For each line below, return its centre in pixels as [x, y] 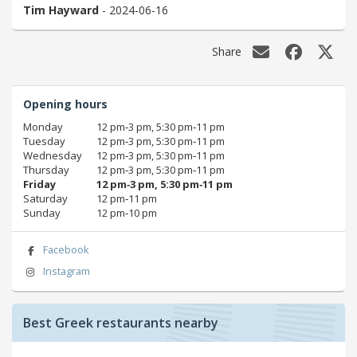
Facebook [65, 250]
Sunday [42, 213]
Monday [43, 127]
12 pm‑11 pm [127, 199]
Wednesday [53, 156]
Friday [39, 184]
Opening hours [65, 104]
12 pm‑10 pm [127, 213]
